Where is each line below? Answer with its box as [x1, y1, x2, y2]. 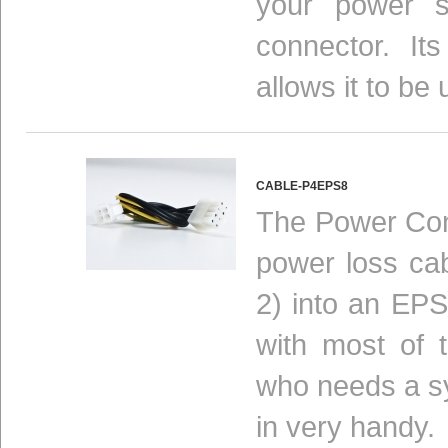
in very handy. [256, 410, 435, 443]
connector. [256, 29, 411, 62]
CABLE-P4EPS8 [256, 179, 348, 193]
